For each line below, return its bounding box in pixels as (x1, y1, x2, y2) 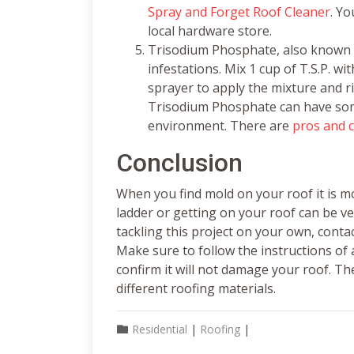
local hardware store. (148, 22, 275, 40)
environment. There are (148, 117, 292, 134)
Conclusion (116, 148, 243, 178)
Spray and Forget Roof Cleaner (148, 3, 330, 21)
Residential (132, 322, 187, 337)
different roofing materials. (116, 280, 279, 297)
